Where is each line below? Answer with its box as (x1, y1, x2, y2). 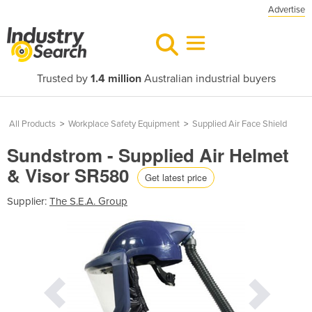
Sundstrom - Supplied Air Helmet (7, 142, 289, 168)
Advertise (268, 4, 305, 15)
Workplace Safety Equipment (68, 118, 180, 130)
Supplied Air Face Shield (192, 118, 287, 130)
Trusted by (36, 72, 91, 86)
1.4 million (90, 72, 141, 86)
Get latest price (145, 170, 207, 184)
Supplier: (7, 194, 49, 208)
